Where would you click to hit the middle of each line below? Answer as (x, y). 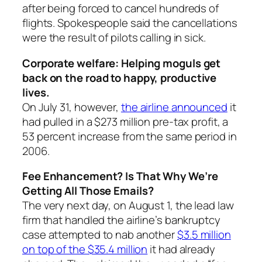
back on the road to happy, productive (120, 77)
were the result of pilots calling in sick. (114, 38)
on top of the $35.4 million (85, 249)
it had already (181, 249)
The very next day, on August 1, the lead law (128, 206)
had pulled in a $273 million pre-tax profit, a (125, 121)
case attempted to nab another (100, 235)
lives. (36, 92)
